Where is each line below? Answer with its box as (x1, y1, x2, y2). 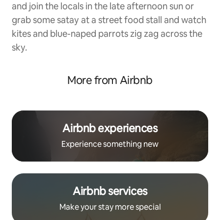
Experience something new (61, 138, 159, 149)
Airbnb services (73, 184, 147, 198)
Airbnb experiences (62, 121, 158, 136)
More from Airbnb (67, 73, 153, 87)
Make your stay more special (59, 201, 161, 212)
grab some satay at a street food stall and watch (12, 14, 206, 26)
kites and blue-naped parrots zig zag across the (12, 27, 202, 39)
